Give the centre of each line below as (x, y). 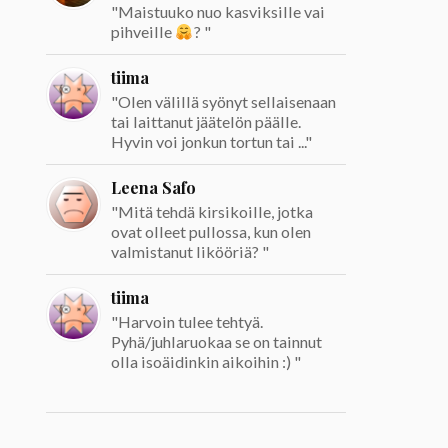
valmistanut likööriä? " (190, 252)
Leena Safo (154, 188)
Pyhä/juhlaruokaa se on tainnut (217, 342)
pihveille (143, 32)
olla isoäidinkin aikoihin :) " (206, 362)
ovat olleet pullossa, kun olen (211, 232)
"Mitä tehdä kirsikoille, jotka (212, 212)
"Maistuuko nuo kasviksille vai (218, 12)
